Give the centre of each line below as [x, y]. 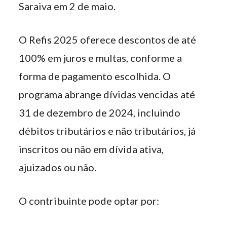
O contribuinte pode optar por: [89, 201]
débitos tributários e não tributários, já [107, 131]
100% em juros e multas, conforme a [101, 58]
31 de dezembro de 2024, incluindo [100, 112]
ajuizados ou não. [58, 167]
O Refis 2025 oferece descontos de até [108, 40]
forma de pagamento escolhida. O [95, 76]
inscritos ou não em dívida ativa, [91, 149]
